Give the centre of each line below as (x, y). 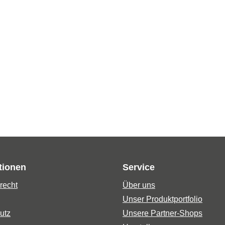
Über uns (139, 185)
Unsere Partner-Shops (162, 213)
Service (139, 167)
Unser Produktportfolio (162, 199)
